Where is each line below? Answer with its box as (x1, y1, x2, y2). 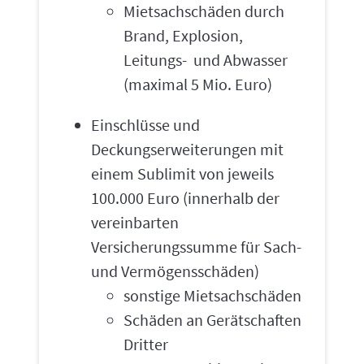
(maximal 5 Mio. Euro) (123, 74, 275, 94)
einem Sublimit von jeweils (91, 163, 274, 184)
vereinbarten (91, 212, 179, 232)
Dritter (123, 334, 168, 354)
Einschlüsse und (91, 115, 200, 135)
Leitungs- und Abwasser (123, 50, 288, 70)
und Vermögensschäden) (91, 261, 259, 281)
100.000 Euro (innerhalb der (91, 188, 279, 208)
